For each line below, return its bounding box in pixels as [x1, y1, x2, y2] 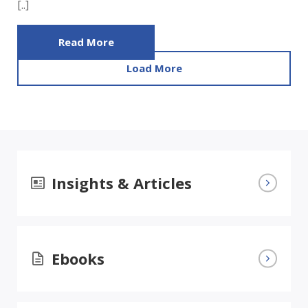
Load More [126, 60, 182, 75]
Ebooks [52, 247, 104, 269]
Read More [58, 34, 114, 49]
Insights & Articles [52, 172, 192, 193]
